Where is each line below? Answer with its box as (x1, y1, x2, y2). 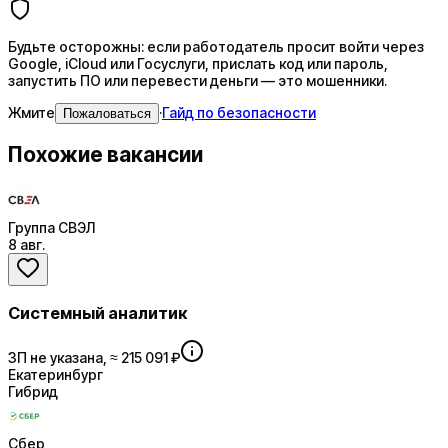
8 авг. (8, 236, 45, 254)
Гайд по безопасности (162, 104, 316, 122)
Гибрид (8, 382, 58, 400)
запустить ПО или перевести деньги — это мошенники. (8, 72, 387, 90)
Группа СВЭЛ (8, 219, 95, 237)
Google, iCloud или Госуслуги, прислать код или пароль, (8, 55, 388, 73)
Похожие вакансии (8, 141, 203, 167)
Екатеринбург (8, 365, 103, 383)
